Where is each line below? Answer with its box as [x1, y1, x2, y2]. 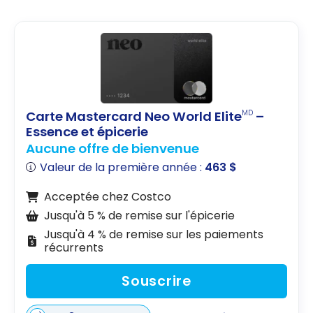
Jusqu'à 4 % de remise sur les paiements [43, 226, 263, 243]
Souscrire [122, 271, 191, 291]
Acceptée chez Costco [43, 189, 171, 205]
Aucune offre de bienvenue [26, 140, 199, 158]
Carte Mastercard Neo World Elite [26, 107, 242, 125]
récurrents [43, 240, 103, 256]
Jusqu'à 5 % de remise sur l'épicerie [43, 208, 235, 224]
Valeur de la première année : [40, 159, 205, 176]
